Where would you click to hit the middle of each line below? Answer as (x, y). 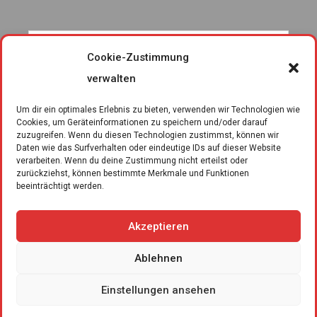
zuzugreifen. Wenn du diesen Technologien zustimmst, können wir (148, 135)
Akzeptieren (158, 226)
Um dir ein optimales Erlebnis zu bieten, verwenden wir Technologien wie (158, 110)
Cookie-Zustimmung (138, 57)
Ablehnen (158, 258)
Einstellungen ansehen (158, 290)
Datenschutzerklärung (222, 276)
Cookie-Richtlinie (70, 296)
